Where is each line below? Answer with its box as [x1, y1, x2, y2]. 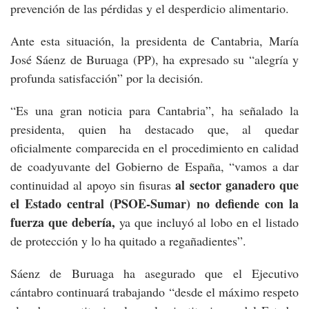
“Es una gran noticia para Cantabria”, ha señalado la [10, 102, 299, 119]
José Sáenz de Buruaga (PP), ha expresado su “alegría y [10, 51, 299, 68]
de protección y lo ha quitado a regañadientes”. [10, 232, 246, 249]
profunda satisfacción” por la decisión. [10, 70, 203, 86]
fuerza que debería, [10, 213, 115, 231]
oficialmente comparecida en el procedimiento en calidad [10, 139, 299, 156]
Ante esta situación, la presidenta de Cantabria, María [10, 32, 299, 49]
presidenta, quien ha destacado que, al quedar [10, 121, 299, 137]
